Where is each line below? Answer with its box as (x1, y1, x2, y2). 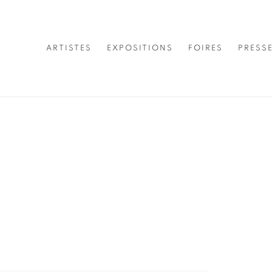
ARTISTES (46, 44, 92, 52)
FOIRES (188, 44, 223, 52)
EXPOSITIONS (107, 44, 173, 52)
